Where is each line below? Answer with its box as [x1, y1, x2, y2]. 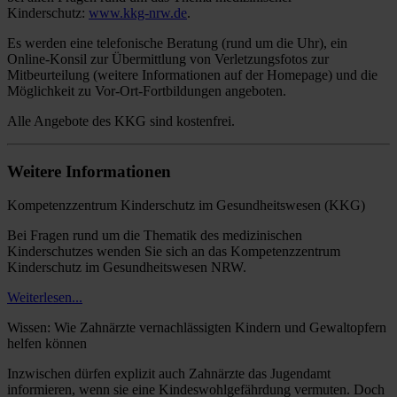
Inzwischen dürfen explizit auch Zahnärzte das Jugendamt [7, 366, 331, 382]
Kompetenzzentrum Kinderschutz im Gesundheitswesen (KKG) [7, 198, 365, 214]
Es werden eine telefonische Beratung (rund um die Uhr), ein [7, 35, 347, 51]
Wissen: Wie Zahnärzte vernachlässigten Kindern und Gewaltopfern [7, 320, 386, 336]
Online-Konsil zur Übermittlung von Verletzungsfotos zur [7, 51, 329, 66]
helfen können [7, 336, 87, 352]
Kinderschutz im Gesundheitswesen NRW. [7, 260, 246, 276]
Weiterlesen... [7, 290, 82, 306]
